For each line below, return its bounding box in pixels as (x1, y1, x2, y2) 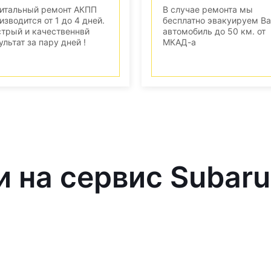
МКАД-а (163, 36, 196, 47)
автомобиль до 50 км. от (163, 25, 266, 36)
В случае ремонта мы (163, 4, 253, 15)
